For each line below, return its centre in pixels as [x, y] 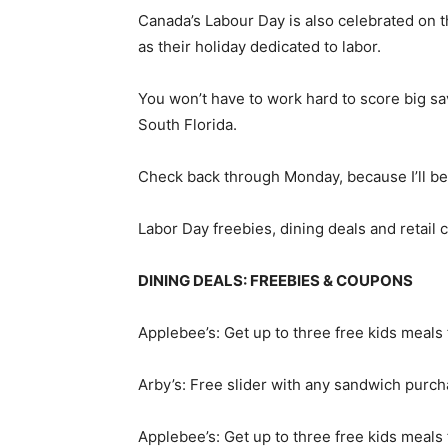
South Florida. [187, 124]
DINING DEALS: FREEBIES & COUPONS [275, 280]
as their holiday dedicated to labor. [259, 46]
